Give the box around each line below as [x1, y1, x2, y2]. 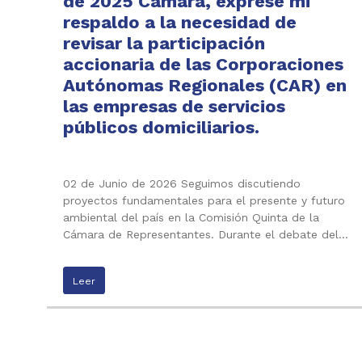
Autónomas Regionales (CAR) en [63, 74, 347, 95]
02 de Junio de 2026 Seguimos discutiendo [63, 176, 301, 190]
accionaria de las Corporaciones [63, 53, 343, 74]
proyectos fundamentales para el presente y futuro [63, 193, 345, 207]
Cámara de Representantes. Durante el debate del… [63, 227, 348, 241]
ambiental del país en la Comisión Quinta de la [63, 210, 319, 224]
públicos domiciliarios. [63, 116, 259, 137]
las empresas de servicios [63, 95, 285, 116]
